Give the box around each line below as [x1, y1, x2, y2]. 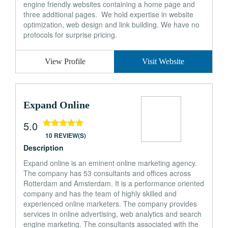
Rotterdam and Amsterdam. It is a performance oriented [23, 178, 204, 188]
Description [23, 142, 64, 153]
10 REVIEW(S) [45, 131, 86, 140]
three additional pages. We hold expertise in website [23, 9, 193, 19]
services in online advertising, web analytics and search [23, 209, 202, 219]
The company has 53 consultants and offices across [23, 168, 191, 178]
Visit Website [142, 57, 184, 66]
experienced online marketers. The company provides [23, 198, 197, 209]
